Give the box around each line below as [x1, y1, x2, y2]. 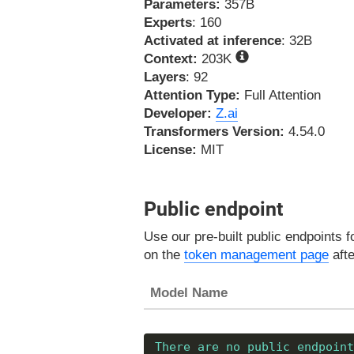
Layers [144, 69, 186, 85]
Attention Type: [144, 87, 240, 103]
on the [144, 247, 184, 262]
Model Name [150, 284, 228, 300]
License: [144, 141, 197, 157]
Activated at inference [144, 32, 281, 48]
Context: [144, 51, 198, 66]
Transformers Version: [144, 123, 284, 139]
